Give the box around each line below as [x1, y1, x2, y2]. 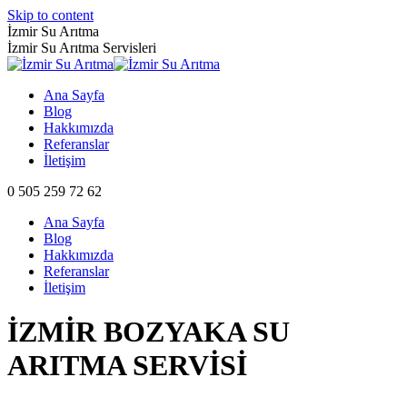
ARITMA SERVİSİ [7, 349, 247, 382]
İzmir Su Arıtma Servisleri [7, 40, 156, 55]
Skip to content [7, 7, 94, 23]
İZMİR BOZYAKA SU [7, 315, 290, 349]
